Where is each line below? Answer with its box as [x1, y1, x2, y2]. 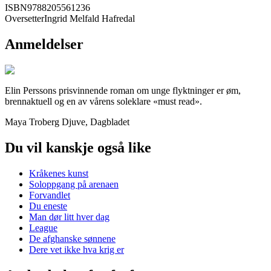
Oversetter [5, 13, 44, 24]
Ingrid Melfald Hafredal [44, 13, 135, 24]
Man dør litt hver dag [29, 211, 109, 222]
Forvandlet [29, 189, 70, 200]
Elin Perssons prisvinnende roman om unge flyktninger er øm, [5, 85, 241, 96]
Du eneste [29, 200, 67, 211]
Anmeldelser [5, 36, 83, 52]
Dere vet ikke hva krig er [29, 244, 124, 255]
